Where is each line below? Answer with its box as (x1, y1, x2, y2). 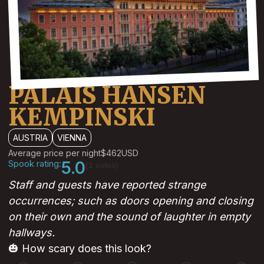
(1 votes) (85, 160, 118, 170)
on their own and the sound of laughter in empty (8, 210, 250, 223)
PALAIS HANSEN (8, 81, 206, 111)
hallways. (8, 226, 55, 239)
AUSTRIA (13, 133, 48, 143)
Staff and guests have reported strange (8, 179, 206, 192)
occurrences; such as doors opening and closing (8, 194, 253, 207)
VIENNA (57, 133, 87, 143)
